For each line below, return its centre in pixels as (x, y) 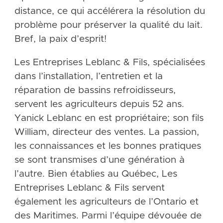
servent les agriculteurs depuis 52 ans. (99, 105)
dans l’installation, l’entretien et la (88, 77)
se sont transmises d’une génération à (99, 160)
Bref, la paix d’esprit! (60, 39)
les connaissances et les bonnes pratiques (108, 146)
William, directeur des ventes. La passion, (107, 132)
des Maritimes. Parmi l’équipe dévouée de (108, 216)
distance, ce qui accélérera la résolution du (110, 11)
